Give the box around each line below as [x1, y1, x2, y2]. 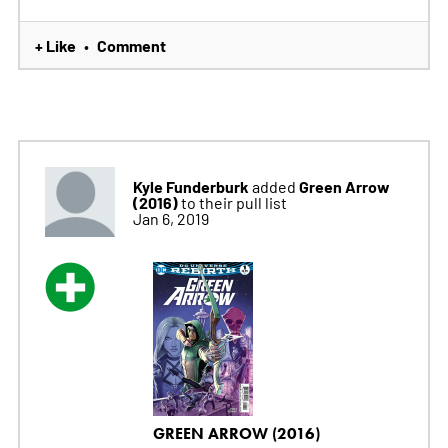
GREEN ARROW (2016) [152, 423, 320, 443]
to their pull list [180, 191, 287, 212]
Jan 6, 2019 [132, 207, 209, 228]
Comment [96, 33, 166, 56]
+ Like [34, 33, 76, 56]
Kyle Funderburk [132, 174, 249, 197]
